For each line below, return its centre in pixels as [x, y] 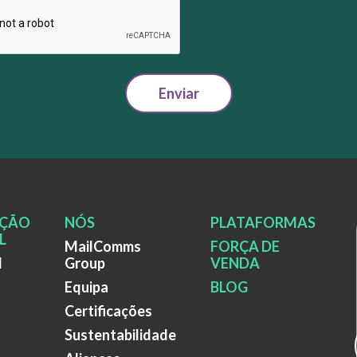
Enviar [178, 93]
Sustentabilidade [120, 334]
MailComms [102, 246]
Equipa [86, 286]
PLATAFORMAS [263, 222]
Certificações [108, 310]
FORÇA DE [245, 246]
